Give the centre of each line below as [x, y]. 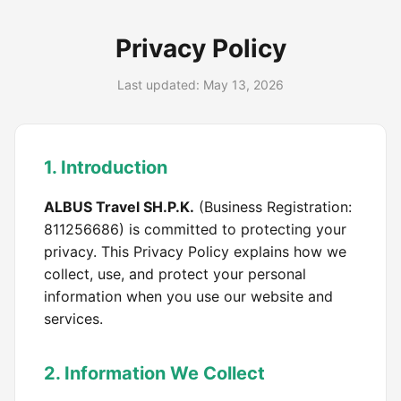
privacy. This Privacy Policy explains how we [195, 252]
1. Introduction [106, 167]
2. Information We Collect [154, 373]
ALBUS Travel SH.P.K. [119, 207]
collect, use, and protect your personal [175, 274]
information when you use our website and [188, 296]
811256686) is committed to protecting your [195, 229]
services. [73, 319]
